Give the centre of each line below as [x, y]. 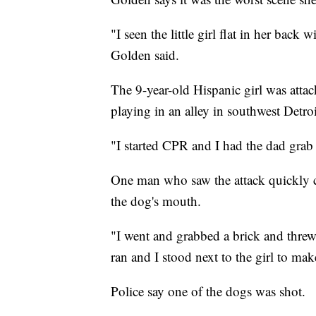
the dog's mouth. [156, 201]
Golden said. [145, 55]
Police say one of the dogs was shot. [208, 291]
